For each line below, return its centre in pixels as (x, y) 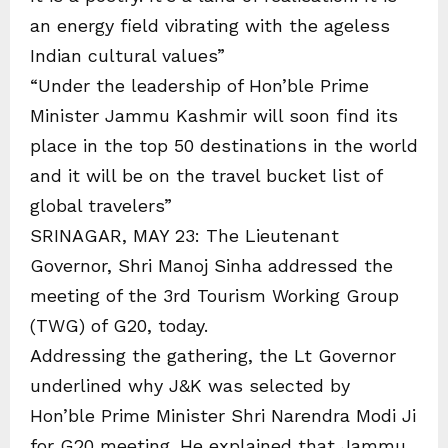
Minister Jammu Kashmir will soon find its (214, 115)
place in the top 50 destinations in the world (224, 145)
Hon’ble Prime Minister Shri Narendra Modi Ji (223, 415)
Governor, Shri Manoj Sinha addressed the (211, 265)
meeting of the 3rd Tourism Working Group (214, 295)
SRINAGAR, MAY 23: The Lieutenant (184, 235)
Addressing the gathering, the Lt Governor (213, 355)
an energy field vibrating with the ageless (210, 25)
